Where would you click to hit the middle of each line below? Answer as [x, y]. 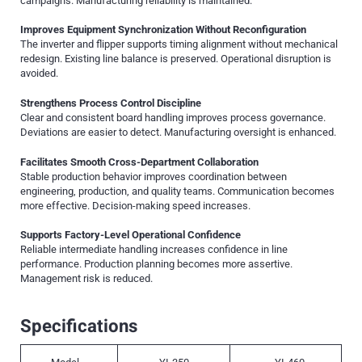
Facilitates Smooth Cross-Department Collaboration [139, 162]
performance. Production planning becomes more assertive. [156, 264]
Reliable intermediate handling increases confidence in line [154, 250]
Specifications [79, 327]
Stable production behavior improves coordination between [154, 176]
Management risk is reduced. [86, 279]
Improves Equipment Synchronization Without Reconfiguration [163, 30]
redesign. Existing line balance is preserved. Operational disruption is [176, 59]
